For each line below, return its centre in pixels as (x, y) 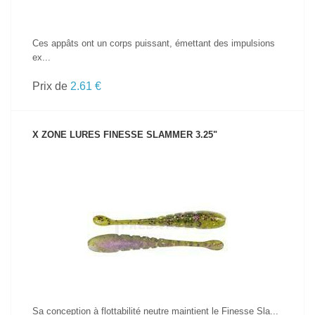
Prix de (51, 86)
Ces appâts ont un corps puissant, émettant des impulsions (154, 43)
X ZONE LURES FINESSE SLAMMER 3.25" (125, 135)
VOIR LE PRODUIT (157, 207)
